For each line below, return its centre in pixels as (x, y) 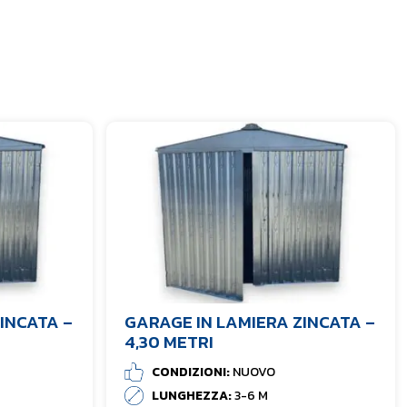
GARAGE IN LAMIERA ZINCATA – (250, 323)
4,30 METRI (169, 342)
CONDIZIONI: (192, 372)
